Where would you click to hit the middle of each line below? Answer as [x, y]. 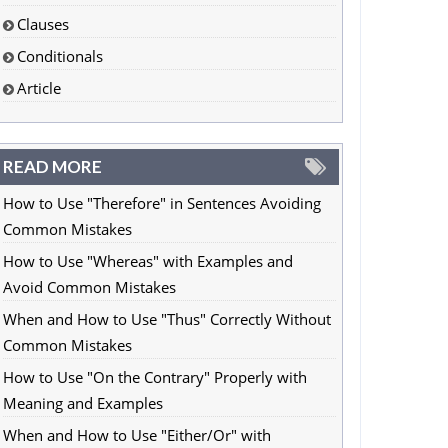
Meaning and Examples [82, 403]
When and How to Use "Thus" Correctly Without [166, 319]
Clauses [42, 24]
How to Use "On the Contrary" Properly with [154, 377]
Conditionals [59, 56]
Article [38, 88]
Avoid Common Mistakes [89, 287]
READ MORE [52, 166]
